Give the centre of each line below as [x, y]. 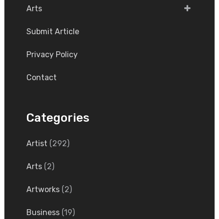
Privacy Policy [52, 55]
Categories [58, 118]
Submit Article [53, 32]
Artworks [43, 190]
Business [43, 213]
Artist [37, 144]
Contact [41, 78]
